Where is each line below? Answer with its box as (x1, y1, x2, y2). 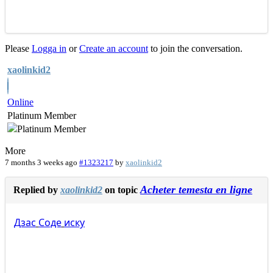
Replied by (13, 185, 60, 196)
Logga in (32, 43, 66, 54)
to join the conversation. (148, 43, 243, 54)
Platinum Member (7, 110, 76, 121)
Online (7, 97, 34, 108)
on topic (102, 185, 140, 196)
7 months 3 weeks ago (5, 158, 77, 168)
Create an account (79, 43, 148, 54)
